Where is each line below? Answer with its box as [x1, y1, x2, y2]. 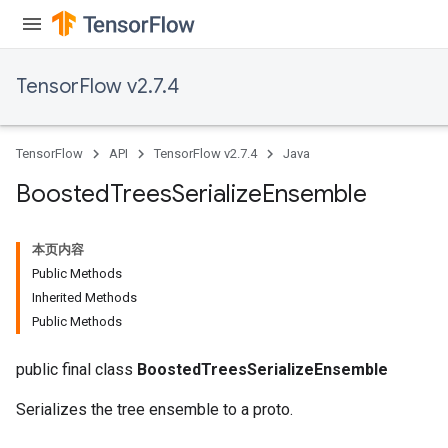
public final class [16, 360, 137, 379]
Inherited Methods [32, 290, 137, 305]
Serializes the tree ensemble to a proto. [16, 400, 293, 419]
